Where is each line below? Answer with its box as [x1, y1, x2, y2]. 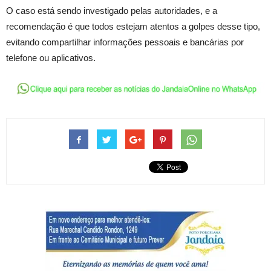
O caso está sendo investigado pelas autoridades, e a [6, 5, 217, 16]
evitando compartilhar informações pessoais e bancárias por [6, 37, 244, 47]
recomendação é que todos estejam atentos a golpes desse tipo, [6, 21, 260, 31]
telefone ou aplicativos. [6, 53, 96, 63]
